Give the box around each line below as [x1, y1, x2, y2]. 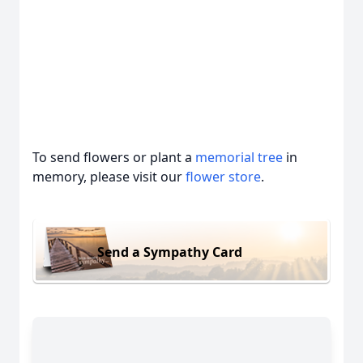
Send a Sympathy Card [97, 242, 242, 261]
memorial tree [195, 148, 283, 166]
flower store [186, 168, 261, 186]
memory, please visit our [32, 168, 186, 186]
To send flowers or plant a [32, 148, 195, 166]
